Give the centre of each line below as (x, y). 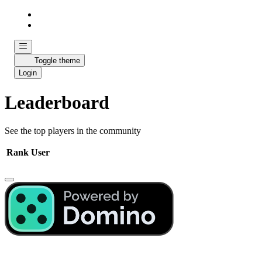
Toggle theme (57, 61)
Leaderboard (57, 102)
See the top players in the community (73, 131)
